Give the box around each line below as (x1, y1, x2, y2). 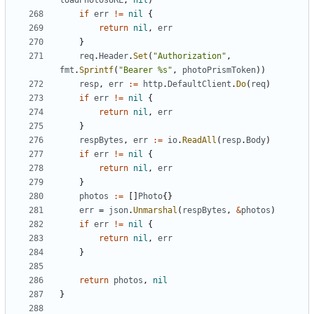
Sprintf (79, 65, 114, 76)
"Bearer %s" (118, 65, 172, 76)
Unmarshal (133, 205, 177, 216)
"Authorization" (153, 51, 226, 62)
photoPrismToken (182, 65, 256, 76)
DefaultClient (168, 79, 231, 90)
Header (99, 51, 128, 62)
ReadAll (182, 135, 217, 146)
